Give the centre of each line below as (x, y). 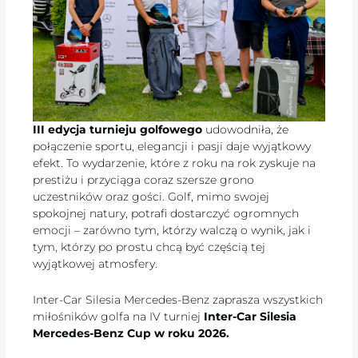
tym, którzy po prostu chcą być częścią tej (149, 247)
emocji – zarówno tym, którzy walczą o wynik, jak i (172, 230)
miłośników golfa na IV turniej (119, 317)
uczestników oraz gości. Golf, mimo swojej (151, 196)
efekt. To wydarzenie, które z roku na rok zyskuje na (175, 163)
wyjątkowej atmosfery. (95, 263)
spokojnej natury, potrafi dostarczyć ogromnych (166, 213)
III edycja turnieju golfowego (118, 129)
